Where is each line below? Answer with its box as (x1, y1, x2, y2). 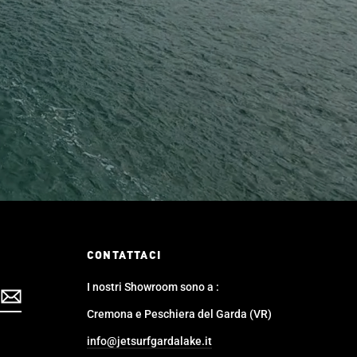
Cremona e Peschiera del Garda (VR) (86, 308, 272, 320)
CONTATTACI (86, 250, 162, 261)
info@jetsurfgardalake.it (86, 335, 212, 347)
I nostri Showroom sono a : (86, 280, 219, 293)
